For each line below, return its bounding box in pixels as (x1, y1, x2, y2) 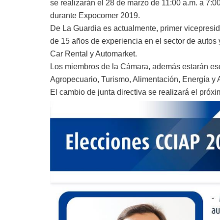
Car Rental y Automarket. (50, 49, 137, 58)
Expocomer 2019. (79, 11, 140, 20)
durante (50, 11, 79, 20)
